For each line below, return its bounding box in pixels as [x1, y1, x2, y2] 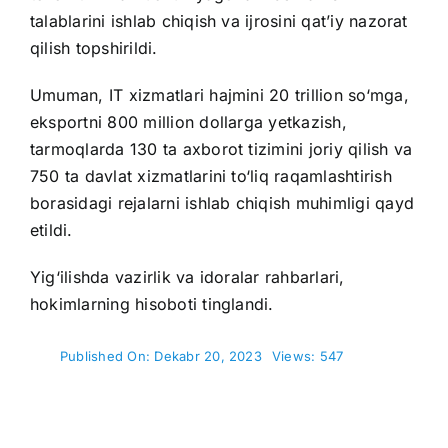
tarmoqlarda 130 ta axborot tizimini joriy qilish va [29, 139, 413, 160]
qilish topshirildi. [29, 38, 158, 59]
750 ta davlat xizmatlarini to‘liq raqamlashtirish [29, 166, 392, 187]
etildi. [29, 220, 73, 241]
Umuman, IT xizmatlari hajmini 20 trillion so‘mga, [29, 85, 409, 106]
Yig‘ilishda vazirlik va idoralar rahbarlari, [29, 267, 345, 288]
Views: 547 [271, 348, 344, 365]
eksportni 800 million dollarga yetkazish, [29, 112, 347, 133]
